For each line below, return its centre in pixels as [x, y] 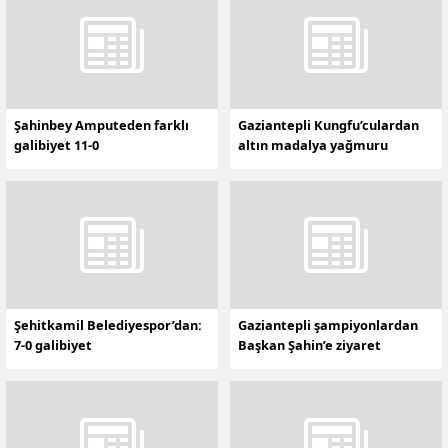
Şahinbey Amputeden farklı [101, 124]
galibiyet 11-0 [56, 144]
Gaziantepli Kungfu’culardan [328, 124]
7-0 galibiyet [53, 345]
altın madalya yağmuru [313, 144]
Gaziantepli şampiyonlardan [328, 325]
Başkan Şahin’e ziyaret [309, 345]
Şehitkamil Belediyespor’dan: [108, 325]
